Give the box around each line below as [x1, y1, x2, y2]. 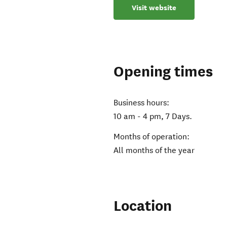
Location [113, 197, 172, 216]
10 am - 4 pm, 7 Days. [113, 111, 193, 122]
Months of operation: [113, 132, 190, 142]
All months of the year [113, 145, 195, 156]
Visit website [132, 3, 177, 13]
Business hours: [113, 98, 170, 108]
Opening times [113, 62, 213, 82]
